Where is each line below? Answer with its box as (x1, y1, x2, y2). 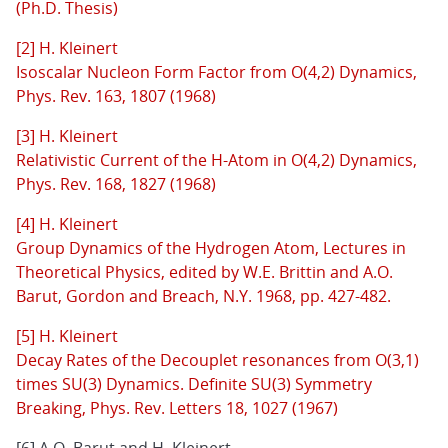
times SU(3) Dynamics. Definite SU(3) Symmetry (16, 373, 372, 396)
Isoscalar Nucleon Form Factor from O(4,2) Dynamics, (16, 61, 417, 84)
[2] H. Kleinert (16, 37, 118, 60)
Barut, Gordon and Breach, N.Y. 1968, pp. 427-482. (16, 285, 391, 308)
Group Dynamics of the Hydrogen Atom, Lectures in (16, 237, 406, 260)
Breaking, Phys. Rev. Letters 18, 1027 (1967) (16, 397, 338, 420)
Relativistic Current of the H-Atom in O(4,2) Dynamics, (16, 149, 417, 172)
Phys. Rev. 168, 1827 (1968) (16, 173, 216, 196)
